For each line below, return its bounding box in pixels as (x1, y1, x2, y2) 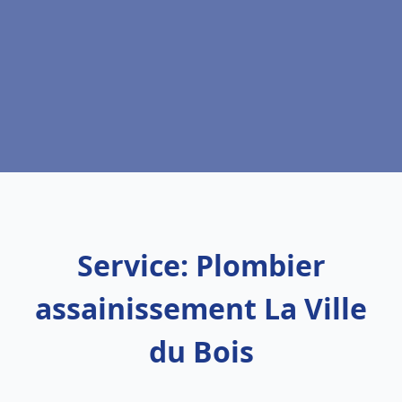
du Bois (148, 332, 254, 371)
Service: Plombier (76, 246, 326, 284)
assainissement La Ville (35, 289, 367, 328)
